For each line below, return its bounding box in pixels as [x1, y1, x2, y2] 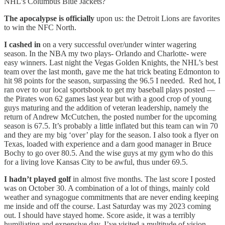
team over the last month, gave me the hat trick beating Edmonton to [4, 67, 219, 76]
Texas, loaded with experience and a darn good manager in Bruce [4, 139, 211, 148]
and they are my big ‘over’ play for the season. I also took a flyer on [4, 130, 218, 139]
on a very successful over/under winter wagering [43, 40, 196, 49]
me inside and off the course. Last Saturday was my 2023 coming [4, 201, 211, 210]
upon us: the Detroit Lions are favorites [94, 14, 220, 23]
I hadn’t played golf [4, 174, 73, 183]
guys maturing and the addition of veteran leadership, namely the [4, 103, 208, 112]
